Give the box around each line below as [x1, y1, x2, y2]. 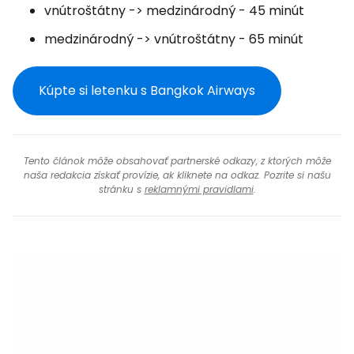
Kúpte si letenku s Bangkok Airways [39, 81, 255, 100]
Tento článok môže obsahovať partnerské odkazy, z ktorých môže [23, 153, 331, 168]
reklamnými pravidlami [144, 182, 254, 196]
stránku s [98, 182, 145, 196]
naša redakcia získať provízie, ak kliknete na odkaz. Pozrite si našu [23, 168, 331, 182]
